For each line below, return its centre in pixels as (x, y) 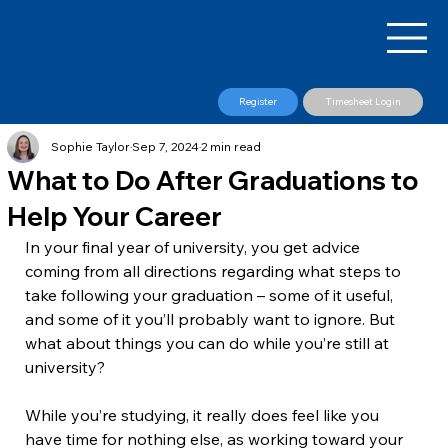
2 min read (231, 147)
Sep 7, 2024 (166, 147)
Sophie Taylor (91, 147)
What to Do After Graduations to (213, 181)
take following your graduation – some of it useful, (211, 295)
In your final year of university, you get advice (195, 247)
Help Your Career (115, 217)
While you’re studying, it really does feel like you (204, 415)
